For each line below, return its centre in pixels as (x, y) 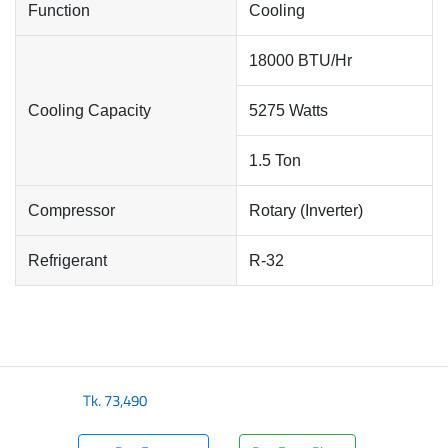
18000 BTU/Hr (300, 60)
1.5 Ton (275, 160)
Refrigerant (67, 260)
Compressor (71, 210)
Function (59, 10)
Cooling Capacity (89, 110)
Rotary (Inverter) (306, 210)
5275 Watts (288, 110)
